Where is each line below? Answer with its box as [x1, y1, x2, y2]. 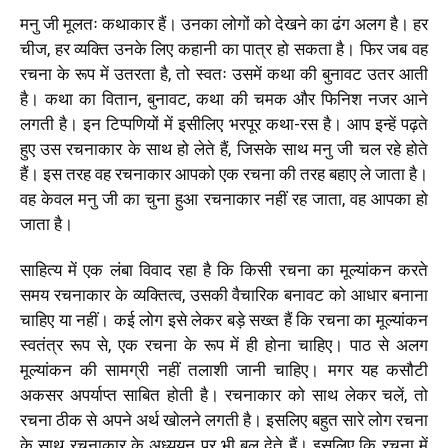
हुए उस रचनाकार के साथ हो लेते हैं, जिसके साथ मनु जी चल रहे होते [20, 138, 428, 159]
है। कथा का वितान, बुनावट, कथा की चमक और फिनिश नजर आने [20, 88, 428, 109]
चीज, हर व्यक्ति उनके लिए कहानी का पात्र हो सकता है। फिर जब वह [20, 38, 428, 59]
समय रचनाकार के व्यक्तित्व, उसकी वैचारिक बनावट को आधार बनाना [20, 284, 428, 305]
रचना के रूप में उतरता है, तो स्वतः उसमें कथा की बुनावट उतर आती [20, 63, 428, 84]
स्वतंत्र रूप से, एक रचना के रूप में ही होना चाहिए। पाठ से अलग [20, 334, 428, 355]
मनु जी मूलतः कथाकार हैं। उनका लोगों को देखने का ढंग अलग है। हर [20, 13, 428, 34]
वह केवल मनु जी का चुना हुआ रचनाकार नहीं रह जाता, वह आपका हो [20, 188, 428, 209]
